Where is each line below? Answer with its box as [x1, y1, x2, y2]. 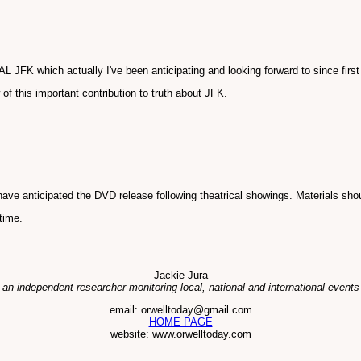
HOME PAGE [148, 316, 213, 328]
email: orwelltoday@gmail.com [109, 304, 252, 316]
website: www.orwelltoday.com [110, 328, 251, 340]
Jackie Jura [153, 269, 208, 281]
